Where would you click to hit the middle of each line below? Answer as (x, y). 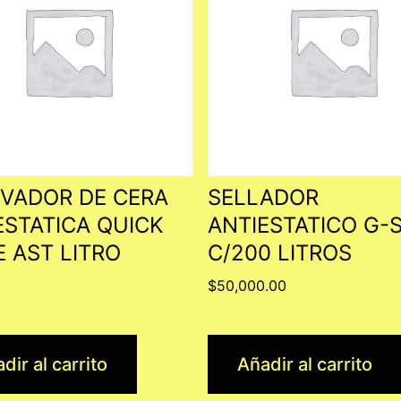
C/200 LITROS (280, 252)
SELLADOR (263, 197)
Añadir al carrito (305, 364)
